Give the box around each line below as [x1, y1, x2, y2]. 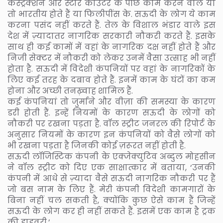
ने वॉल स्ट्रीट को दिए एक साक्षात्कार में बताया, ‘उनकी [7, 162, 216, 174]
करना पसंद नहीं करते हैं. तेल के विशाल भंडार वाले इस [7, 19, 216, 31]
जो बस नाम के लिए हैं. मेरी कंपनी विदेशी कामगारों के [7, 184, 216, 196]
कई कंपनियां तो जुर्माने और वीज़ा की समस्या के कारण [7, 96, 216, 108]
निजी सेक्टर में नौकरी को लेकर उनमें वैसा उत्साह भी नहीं [7, 52, 216, 64]
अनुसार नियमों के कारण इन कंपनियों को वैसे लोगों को [7, 129, 216, 141]
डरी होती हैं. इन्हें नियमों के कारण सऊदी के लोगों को [7, 107, 216, 119]
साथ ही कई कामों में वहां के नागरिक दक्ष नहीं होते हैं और [7, 41, 216, 53]
